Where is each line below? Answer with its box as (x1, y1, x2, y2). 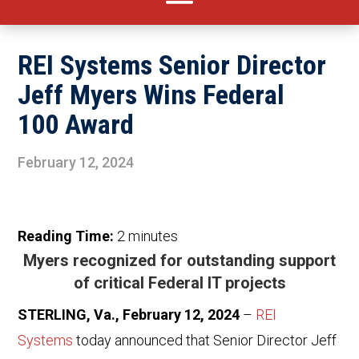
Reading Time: (18, 228, 118, 245)
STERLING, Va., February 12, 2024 (18, 306, 240, 324)
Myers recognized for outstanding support (23, 251, 336, 271)
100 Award (18, 108, 135, 141)
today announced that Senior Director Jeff (73, 332, 337, 349)
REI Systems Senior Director (18, 49, 327, 82)
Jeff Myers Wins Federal (18, 79, 285, 111)
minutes (128, 228, 179, 245)
